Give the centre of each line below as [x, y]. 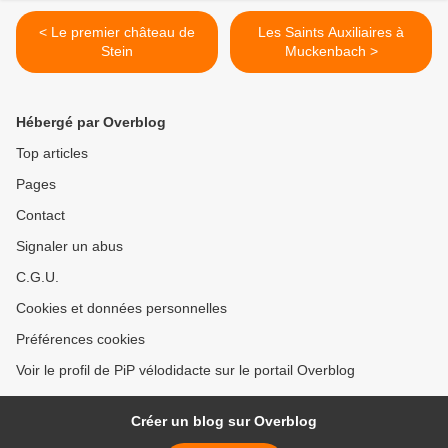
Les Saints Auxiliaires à [331, 32]
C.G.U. [37, 277]
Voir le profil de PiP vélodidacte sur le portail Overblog [185, 370]
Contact [40, 215]
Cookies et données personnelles [121, 308]
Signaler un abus [69, 246]
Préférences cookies [80, 339]
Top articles [52, 153]
